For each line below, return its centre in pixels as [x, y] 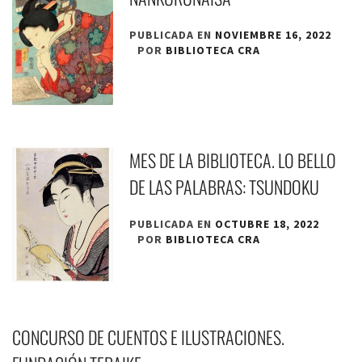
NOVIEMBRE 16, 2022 [274, 34]
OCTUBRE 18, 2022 [267, 224]
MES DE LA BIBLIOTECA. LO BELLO [233, 160]
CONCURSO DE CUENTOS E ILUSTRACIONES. [148, 337]
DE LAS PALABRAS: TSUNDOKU [225, 187]
